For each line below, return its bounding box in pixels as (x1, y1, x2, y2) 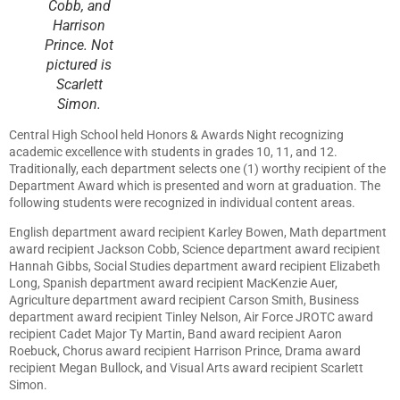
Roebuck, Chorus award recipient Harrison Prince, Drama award (9, 344, 361, 359)
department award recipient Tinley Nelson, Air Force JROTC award (9, 310, 373, 325)
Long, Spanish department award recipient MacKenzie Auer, (9, 276, 337, 291)
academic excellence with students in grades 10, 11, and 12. (9, 145, 337, 159)
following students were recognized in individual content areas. (9, 196, 355, 210)
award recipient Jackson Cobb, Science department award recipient (9, 242, 380, 257)
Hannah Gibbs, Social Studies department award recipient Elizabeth (9, 259, 380, 274)
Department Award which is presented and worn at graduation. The (9, 179, 380, 193)
